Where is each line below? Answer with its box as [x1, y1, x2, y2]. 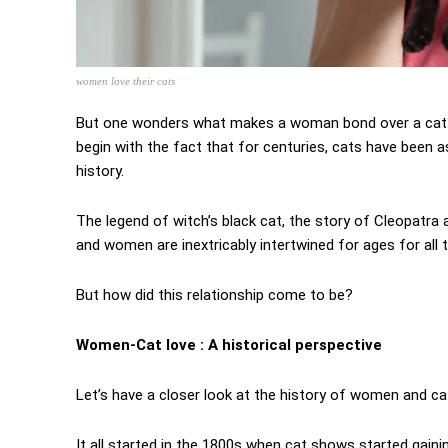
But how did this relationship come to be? [76, 286, 353, 305]
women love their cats [76, 75, 175, 88]
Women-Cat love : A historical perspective [76, 336, 382, 355]
